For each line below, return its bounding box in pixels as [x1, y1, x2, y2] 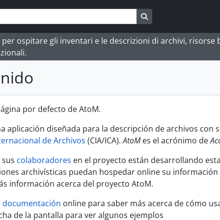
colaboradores [17, 155, 71, 165]
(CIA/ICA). [85, 135, 123, 146]
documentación [2, 198, 61, 209]
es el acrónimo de [140, 135, 210, 146]
